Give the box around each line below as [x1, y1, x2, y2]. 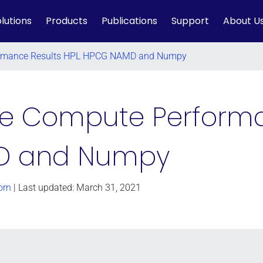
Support [171, 14, 209, 28]
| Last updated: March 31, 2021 [11, 182, 141, 193]
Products [46, 14, 87, 28]
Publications [102, 14, 157, 28]
